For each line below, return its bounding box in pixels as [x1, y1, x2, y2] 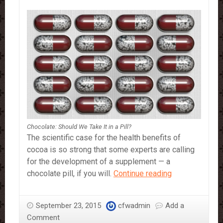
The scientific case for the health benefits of [27, 133, 181, 143]
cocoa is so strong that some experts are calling [27, 145, 195, 155]
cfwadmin [118, 201, 150, 211]
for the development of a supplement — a [27, 157, 170, 167]
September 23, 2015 [36, 201, 101, 211]
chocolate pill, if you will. [27, 169, 113, 179]
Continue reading [113, 169, 172, 179]
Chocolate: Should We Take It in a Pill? [27, 123, 131, 131]
